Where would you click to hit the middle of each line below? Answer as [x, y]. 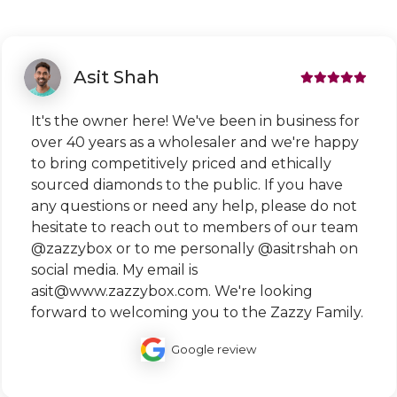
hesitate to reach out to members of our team [194, 227]
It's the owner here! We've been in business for [195, 121]
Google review [213, 349]
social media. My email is [114, 269]
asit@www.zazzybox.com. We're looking [171, 291]
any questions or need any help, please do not [194, 206]
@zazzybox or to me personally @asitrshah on [194, 248]
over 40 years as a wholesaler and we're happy [195, 142]
